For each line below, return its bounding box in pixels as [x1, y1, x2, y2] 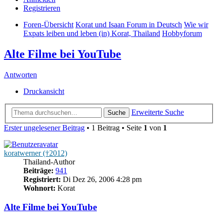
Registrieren [23, 4, 60, 13]
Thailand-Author [23, 157, 75, 166]
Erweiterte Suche [131, 108, 184, 116]
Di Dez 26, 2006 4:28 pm [61, 175, 142, 183]
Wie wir [184, 20, 208, 29]
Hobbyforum [162, 29, 202, 38]
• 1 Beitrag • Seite [85, 123, 144, 132]
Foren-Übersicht [23, 20, 73, 29]
